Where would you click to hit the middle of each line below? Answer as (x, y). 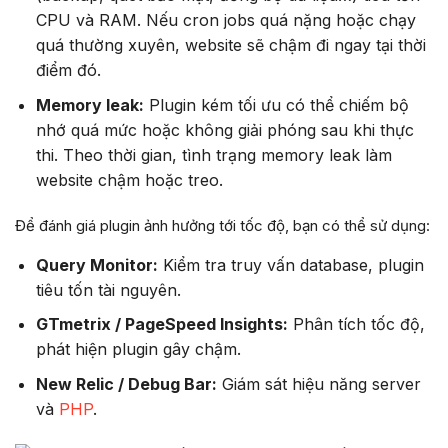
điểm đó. (68, 70)
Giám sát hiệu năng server (318, 383)
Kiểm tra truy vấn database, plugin (290, 264)
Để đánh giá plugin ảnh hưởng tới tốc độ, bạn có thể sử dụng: (222, 225)
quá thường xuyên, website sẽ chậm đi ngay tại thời (230, 45)
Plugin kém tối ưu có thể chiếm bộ (276, 105)
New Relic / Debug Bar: (126, 383)
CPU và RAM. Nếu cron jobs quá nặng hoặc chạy (225, 20)
